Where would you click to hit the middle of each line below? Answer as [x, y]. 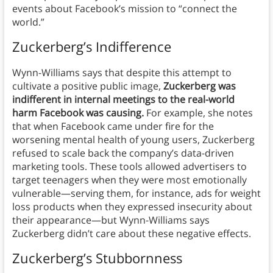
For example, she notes [198, 113]
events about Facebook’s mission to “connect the [124, 9]
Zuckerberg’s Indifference [91, 47]
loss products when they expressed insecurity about [132, 207]
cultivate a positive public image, [87, 86]
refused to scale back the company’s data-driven [123, 153]
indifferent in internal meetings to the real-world [123, 100]
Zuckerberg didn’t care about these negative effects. [134, 234]
